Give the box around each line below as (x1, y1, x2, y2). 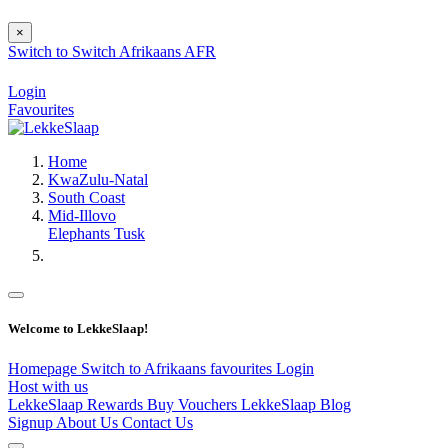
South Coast (48, 189, 125, 207)
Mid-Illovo (48, 207, 116, 225)
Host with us (8, 377, 88, 395)
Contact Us (122, 413, 193, 431)
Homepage (8, 359, 81, 377)
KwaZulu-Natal (48, 171, 148, 189)
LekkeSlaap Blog (241, 395, 351, 413)
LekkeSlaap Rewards (8, 395, 147, 413)
